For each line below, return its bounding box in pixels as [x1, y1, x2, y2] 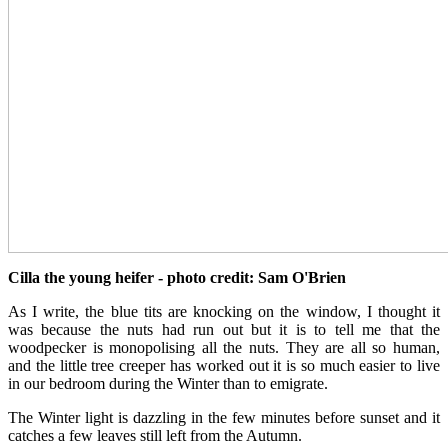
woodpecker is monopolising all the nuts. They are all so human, [8, 338, 440, 356]
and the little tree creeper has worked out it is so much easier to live [8, 356, 440, 374]
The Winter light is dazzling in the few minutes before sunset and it [8, 408, 440, 426]
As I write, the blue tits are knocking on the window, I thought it [8, 302, 440, 320]
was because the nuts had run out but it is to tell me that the [8, 320, 440, 338]
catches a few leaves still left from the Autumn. [8, 426, 302, 444]
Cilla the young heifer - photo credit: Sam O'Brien [8, 268, 346, 286]
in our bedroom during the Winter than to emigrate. [8, 374, 328, 392]
